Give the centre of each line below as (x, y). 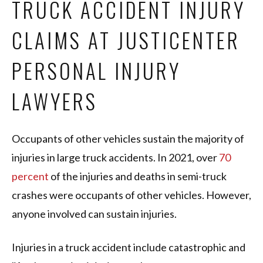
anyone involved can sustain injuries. (94, 214)
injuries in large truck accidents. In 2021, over (115, 158)
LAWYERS (58, 101)
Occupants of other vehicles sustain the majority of (128, 139)
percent (30, 176)
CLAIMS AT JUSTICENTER (126, 40)
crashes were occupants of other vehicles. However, (131, 195)
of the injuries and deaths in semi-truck (138, 176)
